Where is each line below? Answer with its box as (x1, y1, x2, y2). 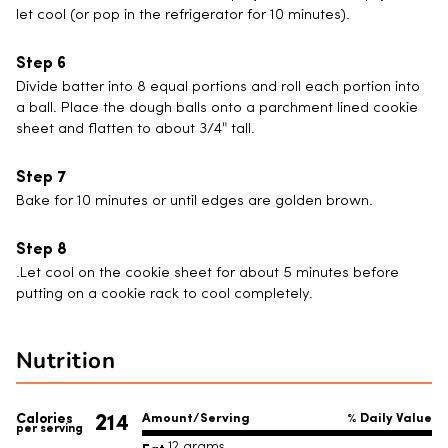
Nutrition (16, 345, 116, 377)
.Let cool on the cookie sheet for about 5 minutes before (16, 266, 399, 282)
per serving (16, 419, 83, 436)
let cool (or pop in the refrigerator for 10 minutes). (16, 8, 350, 24)
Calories (16, 407, 73, 428)
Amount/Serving (142, 408, 250, 427)
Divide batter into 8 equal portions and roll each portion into (16, 80, 420, 96)
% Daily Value (347, 408, 432, 427)
